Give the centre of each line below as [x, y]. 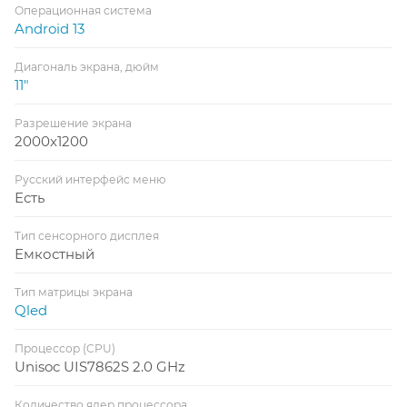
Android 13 [50, 28]
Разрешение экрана [73, 123]
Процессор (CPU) [65, 348]
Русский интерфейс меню [90, 179]
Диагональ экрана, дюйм [87, 66]
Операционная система [83, 10]
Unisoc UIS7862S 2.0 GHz [100, 366]
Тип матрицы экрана [74, 292]
